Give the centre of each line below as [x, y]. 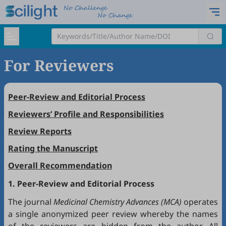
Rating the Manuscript [53, 148]
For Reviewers [59, 65]
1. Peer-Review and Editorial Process [81, 184]
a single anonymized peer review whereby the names [113, 214]
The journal [31, 202]
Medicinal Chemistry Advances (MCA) [118, 202]
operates [200, 202]
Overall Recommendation [60, 165]
